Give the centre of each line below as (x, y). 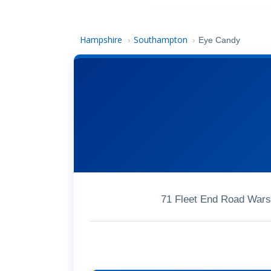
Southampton (160, 40)
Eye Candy (220, 40)
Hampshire (101, 40)
